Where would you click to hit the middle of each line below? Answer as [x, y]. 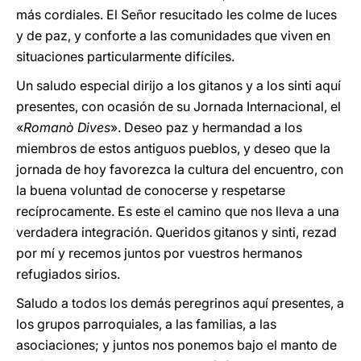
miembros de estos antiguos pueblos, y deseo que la [173, 148]
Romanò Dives [67, 127]
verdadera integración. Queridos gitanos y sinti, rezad [176, 232]
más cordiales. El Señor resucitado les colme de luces [176, 15]
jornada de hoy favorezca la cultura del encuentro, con [180, 169]
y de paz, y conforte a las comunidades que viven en [173, 35]
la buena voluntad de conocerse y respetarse [151, 190]
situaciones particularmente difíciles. [125, 56]
